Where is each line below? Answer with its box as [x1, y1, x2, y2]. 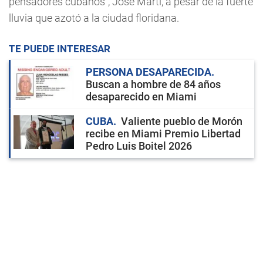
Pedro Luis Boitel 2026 [86, 140, 192, 153]
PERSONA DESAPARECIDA [86, 66, 211, 79]
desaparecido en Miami [86, 90, 197, 103]
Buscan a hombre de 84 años [86, 78, 221, 91]
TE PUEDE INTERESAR [9, 43, 110, 55]
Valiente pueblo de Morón [121, 115, 242, 128]
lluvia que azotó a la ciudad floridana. [9, 12, 179, 25]
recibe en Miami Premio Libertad [86, 127, 241, 140]
